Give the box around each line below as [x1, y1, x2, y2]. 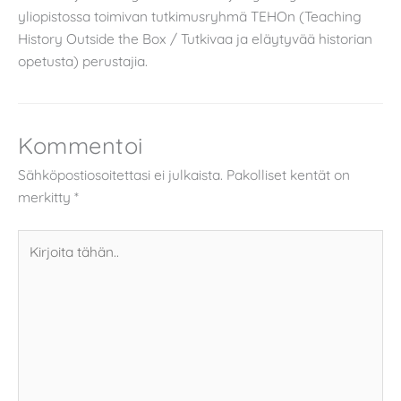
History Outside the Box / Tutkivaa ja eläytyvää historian [18, 29, 372, 47]
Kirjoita [17, 230, 61, 249]
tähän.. [17, 252, 59, 271]
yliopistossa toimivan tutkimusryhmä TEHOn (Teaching [18, 6, 362, 25]
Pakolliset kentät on [226, 166, 350, 184]
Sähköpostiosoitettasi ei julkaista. [18, 166, 223, 184]
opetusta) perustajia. [18, 51, 148, 70]
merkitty [18, 188, 74, 207]
